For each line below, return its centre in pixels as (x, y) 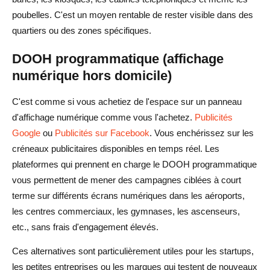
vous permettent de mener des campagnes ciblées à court (127, 180)
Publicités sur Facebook (102, 133)
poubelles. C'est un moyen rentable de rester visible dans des (133, 14)
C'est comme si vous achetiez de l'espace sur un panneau (127, 101)
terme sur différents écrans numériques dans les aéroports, (128, 195)
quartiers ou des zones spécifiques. (82, 30)
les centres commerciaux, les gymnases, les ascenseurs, (126, 211)
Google (26, 133)
